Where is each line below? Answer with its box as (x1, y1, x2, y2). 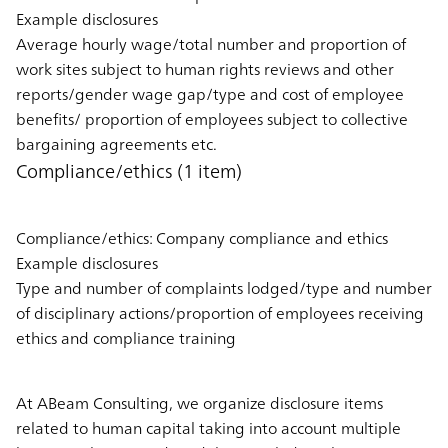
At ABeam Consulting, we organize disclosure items (16, 388, 383, 417)
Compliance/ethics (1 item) (16, 153, 242, 188)
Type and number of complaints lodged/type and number (16, 273, 432, 302)
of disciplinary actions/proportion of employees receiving (16, 298, 424, 327)
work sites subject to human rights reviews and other (16, 54, 394, 83)
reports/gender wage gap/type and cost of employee (16, 79, 404, 108)
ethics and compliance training (16, 323, 236, 352)
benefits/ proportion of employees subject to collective (16, 104, 408, 133)
